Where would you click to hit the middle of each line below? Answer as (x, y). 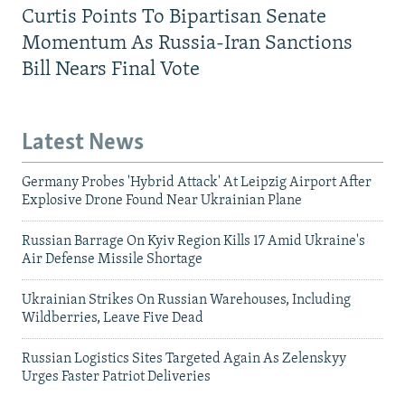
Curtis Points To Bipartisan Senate (174, 17)
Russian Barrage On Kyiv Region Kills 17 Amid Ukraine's (193, 242)
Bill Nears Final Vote (111, 70)
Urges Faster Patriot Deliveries (116, 377)
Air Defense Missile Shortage (112, 260)
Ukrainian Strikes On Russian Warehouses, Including (186, 301)
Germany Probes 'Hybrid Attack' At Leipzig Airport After (197, 183)
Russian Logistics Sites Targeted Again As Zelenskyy (184, 359)
